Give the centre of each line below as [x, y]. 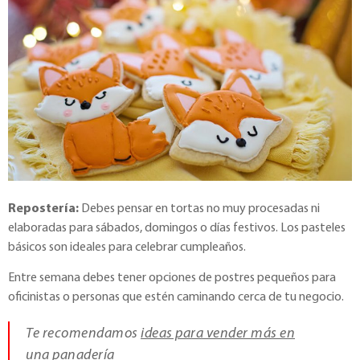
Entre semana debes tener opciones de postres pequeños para [172, 278]
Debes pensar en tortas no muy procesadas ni [199, 209]
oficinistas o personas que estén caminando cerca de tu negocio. [176, 298]
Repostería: [43, 209]
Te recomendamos [83, 334]
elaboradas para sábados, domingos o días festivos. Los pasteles [177, 228]
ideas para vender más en [218, 334]
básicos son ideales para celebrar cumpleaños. [127, 247]
